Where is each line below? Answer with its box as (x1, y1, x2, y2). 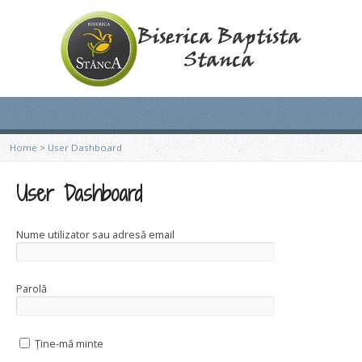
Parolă (16, 281, 47, 296)
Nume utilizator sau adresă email (16, 227, 175, 242)
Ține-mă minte (32, 335, 103, 351)
